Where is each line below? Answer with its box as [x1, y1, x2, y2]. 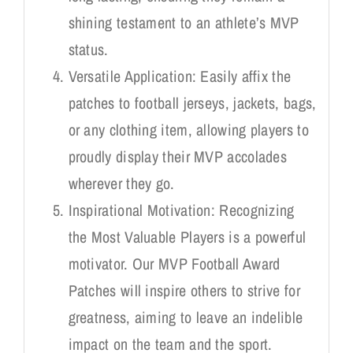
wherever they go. [68, 172, 175, 194]
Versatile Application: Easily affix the [68, 65, 292, 87]
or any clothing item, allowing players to [68, 118, 309, 140]
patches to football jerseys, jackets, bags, [68, 91, 317, 113]
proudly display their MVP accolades [68, 145, 288, 167]
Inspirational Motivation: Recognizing [68, 199, 295, 221]
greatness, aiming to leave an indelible [68, 306, 303, 328]
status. [68, 38, 109, 60]
